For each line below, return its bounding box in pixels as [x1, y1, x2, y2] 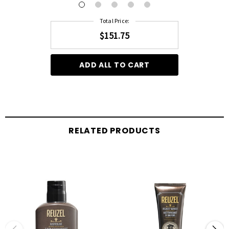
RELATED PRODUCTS [68, 125, 161, 137]
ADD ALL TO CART [79, 60, 150, 71]
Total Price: [99, 17, 130, 25]
